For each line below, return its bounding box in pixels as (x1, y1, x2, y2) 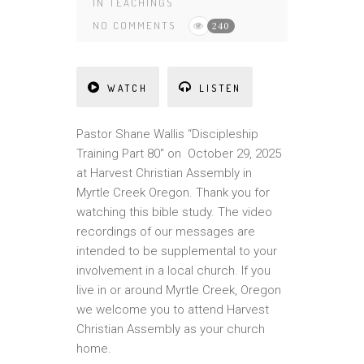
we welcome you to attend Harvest (76, 302, 269, 317)
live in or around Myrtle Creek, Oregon (76, 283, 281, 297)
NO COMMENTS (93, 19, 175, 32)
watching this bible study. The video (76, 205, 272, 219)
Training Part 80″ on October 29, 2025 (76, 146, 281, 161)
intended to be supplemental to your (76, 244, 277, 258)
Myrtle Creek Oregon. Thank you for (76, 185, 270, 200)
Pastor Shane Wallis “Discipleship (76, 127, 258, 141)
